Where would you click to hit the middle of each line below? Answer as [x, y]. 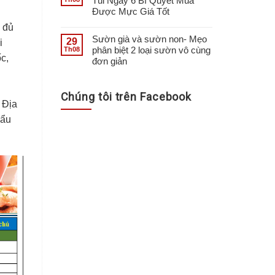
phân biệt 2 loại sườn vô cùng [151, 50]
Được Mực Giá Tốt [130, 11]
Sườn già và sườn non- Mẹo [149, 39]
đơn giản [109, 61]
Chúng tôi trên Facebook [126, 96]
